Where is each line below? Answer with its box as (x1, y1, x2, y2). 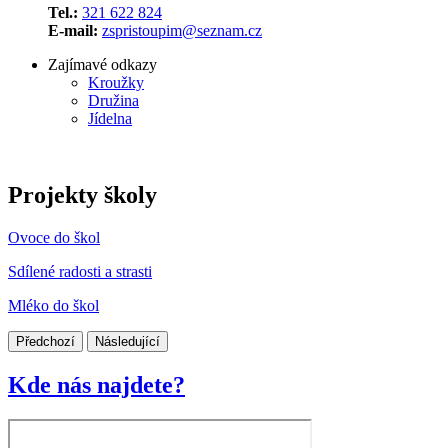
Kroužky (88, 73, 144, 91)
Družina (88, 91, 139, 109)
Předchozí (16, 333, 75, 349)
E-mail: (48, 21, 98, 39)
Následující (95, 333, 160, 349)
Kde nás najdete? (8, 371, 185, 398)
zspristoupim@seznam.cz (102, 21, 262, 39)
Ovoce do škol (8, 228, 100, 246)
